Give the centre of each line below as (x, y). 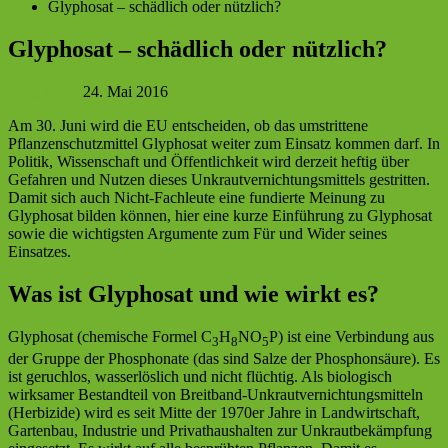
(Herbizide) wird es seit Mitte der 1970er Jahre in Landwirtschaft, (214, 413)
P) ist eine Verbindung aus (351, 336)
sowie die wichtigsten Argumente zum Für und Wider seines (197, 234)
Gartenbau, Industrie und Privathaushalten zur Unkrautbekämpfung (220, 431)
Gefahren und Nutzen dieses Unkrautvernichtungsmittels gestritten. (219, 180)
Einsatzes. (39, 252)
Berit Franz (43, 92)
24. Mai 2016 (125, 92)
